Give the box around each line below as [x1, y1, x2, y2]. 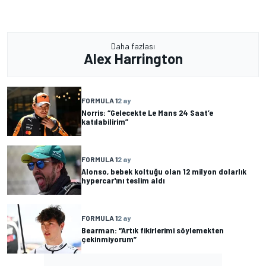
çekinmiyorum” [81, 234, 137, 245]
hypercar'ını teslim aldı [81, 175, 164, 186]
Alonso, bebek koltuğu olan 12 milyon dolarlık [81, 166, 246, 177]
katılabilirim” [81, 116, 128, 127]
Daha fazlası [111, 40, 155, 51]
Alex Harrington [83, 49, 183, 67]
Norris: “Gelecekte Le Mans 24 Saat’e [81, 107, 213, 118]
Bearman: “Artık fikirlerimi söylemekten [81, 225, 224, 236]
